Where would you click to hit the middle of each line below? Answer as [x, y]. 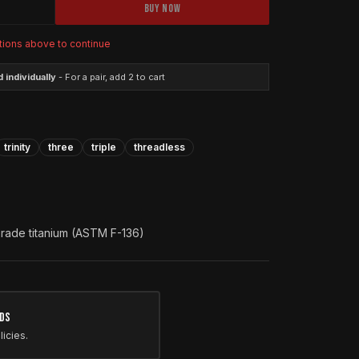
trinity [17, 147]
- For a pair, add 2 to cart [110, 77]
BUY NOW [162, 8]
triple [104, 147]
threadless [159, 147]
